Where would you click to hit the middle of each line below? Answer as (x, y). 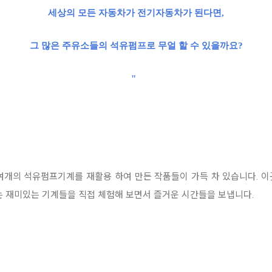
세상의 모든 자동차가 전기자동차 (115, 13)
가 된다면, (203, 13)
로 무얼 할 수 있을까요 (192, 46)
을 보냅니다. (230, 195)
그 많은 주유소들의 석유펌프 (88, 46)
